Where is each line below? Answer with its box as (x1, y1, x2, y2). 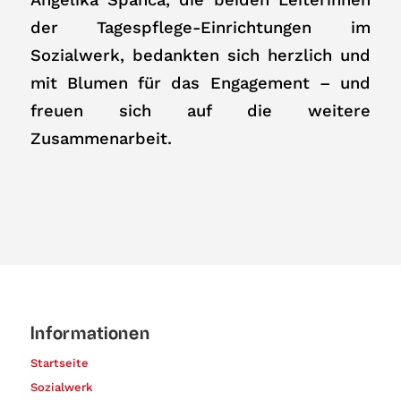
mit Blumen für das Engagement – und (30, 73, 371, 92)
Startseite (30, 356, 89, 371)
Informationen (30, 323, 150, 344)
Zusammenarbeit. (30, 128, 172, 148)
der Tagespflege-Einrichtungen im (30, 17, 371, 37)
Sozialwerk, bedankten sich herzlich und (30, 45, 371, 64)
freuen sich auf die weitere (30, 100, 371, 120)
